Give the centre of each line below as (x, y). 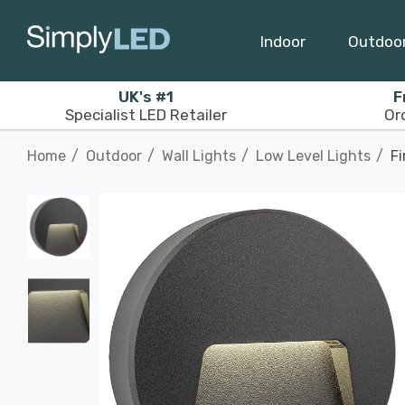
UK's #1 (146, 96)
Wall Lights (199, 156)
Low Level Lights (313, 156)
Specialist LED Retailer (146, 114)
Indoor (283, 41)
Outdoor (114, 156)
